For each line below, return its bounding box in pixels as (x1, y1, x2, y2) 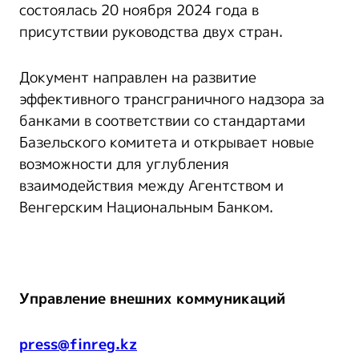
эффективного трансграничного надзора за (19, 88, 325, 110)
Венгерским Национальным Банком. (19, 196, 273, 218)
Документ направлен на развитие (19, 67, 256, 88)
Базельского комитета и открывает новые (19, 131, 314, 153)
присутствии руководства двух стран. (19, 21, 283, 42)
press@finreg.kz (19, 333, 137, 355)
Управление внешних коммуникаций (19, 288, 285, 309)
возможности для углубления (19, 153, 229, 175)
